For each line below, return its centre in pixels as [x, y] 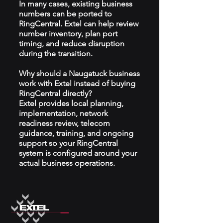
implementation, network [63, 113]
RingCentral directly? [55, 93]
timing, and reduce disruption [72, 44]
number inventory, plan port [68, 34]
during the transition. [56, 54]
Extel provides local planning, [71, 103]
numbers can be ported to [65, 14]
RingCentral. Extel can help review [79, 24]
